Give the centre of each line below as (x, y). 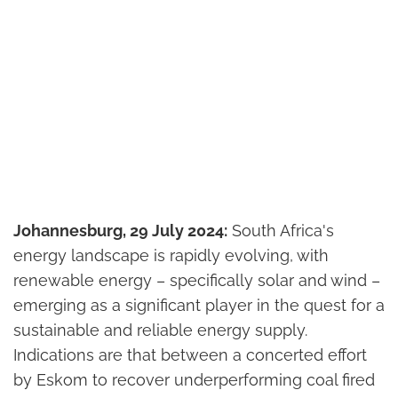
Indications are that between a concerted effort (190, 355)
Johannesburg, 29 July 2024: (120, 231)
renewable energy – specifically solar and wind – (197, 281)
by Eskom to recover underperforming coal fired (194, 380)
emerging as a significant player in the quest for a (199, 306)
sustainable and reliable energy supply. (160, 330)
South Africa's (281, 231)
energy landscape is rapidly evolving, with (171, 256)
